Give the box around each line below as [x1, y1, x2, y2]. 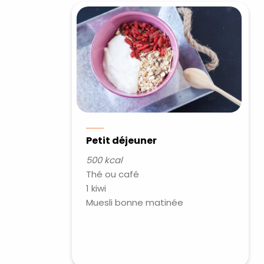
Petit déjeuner [86, 134, 157, 147]
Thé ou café [86, 168, 140, 180]
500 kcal [86, 154, 123, 166]
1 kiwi [86, 182, 107, 194]
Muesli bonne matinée [86, 196, 184, 209]
